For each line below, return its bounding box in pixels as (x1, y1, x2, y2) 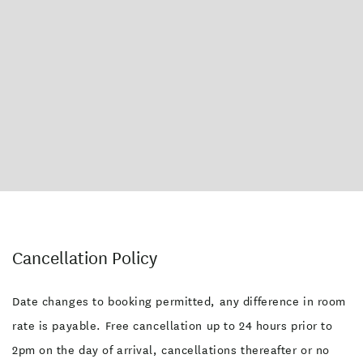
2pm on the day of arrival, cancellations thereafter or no (12, 342, 330, 358)
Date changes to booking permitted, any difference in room (12, 293, 346, 310)
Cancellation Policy (12, 247, 157, 269)
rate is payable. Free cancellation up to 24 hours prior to (12, 318, 333, 334)
